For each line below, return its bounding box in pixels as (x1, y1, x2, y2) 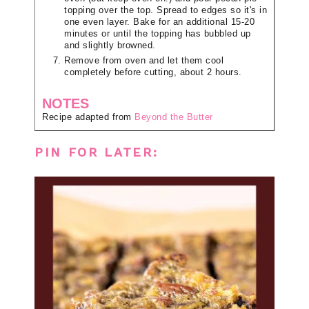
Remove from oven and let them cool (64, 55, 223, 66)
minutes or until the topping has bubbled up (64, 28, 251, 39)
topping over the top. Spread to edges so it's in (64, 5, 267, 15)
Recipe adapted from (42, 112, 134, 122)
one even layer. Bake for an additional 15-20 (64, 17, 255, 27)
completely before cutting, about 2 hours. (64, 67, 242, 77)
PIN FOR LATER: (34, 144, 159, 159)
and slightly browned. (64, 40, 156, 50)
